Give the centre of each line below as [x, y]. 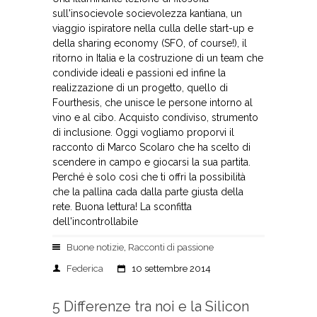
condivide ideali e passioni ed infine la [139, 73]
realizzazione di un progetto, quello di [140, 88]
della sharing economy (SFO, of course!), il [150, 43]
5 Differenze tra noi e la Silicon [151, 306]
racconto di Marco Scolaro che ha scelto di [151, 147]
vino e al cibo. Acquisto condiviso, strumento [155, 117]
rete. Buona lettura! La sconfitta [122, 207]
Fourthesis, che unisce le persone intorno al [152, 103]
